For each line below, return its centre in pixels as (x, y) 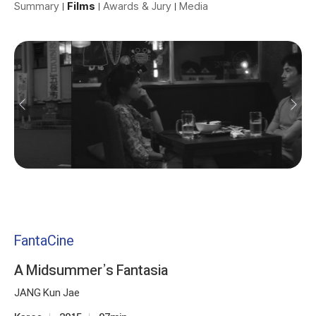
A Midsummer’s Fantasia (91, 270)
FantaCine (44, 240)
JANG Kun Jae (47, 292)
